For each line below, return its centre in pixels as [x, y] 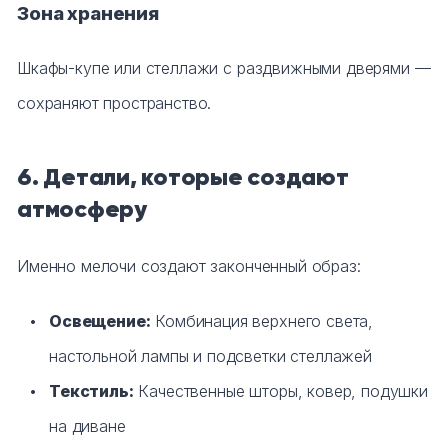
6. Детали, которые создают [183, 177]
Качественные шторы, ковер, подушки [280, 391]
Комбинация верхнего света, [262, 321]
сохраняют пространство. [114, 103]
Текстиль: [91, 391]
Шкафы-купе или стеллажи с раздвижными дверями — [224, 68]
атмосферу [82, 209]
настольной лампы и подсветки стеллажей [210, 356]
